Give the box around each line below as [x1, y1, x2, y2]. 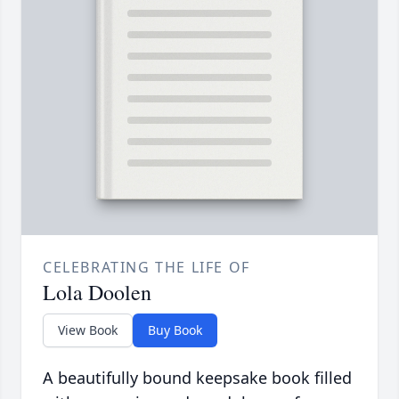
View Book [58, 322, 118, 339]
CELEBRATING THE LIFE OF [43, 257, 250, 278]
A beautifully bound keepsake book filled [43, 367, 352, 389]
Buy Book [148, 322, 202, 339]
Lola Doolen [43, 278, 151, 307]
